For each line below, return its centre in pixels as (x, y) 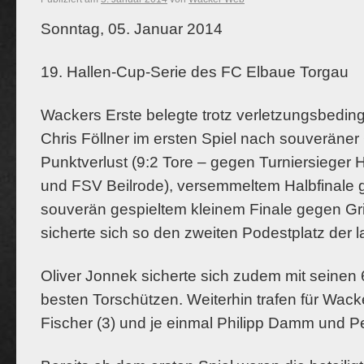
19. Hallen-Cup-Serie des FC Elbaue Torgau (195, 72)
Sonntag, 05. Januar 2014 (132, 29)
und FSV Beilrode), (107, 186)
